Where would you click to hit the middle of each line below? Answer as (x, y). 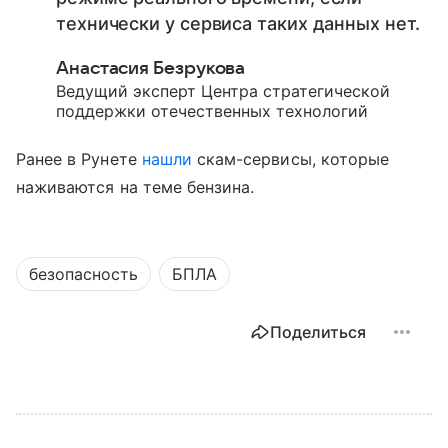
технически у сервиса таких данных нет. (238, 23)
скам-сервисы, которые (290, 158)
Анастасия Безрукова (151, 68)
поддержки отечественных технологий (212, 110)
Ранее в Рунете (79, 158)
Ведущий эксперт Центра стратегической (223, 90)
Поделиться (318, 331)
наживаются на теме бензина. (135, 186)
